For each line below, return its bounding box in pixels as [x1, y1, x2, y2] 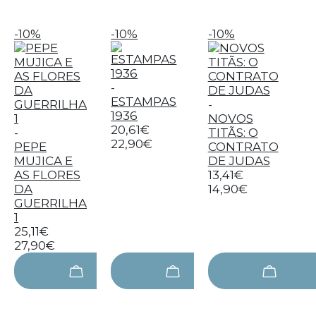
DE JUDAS [207, 154, 270, 168]
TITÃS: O [207, 126, 258, 140]
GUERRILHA [14, 196, 87, 210]
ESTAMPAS [111, 95, 177, 109]
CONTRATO [207, 140, 279, 154]
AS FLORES [14, 168, 80, 182]
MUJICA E [14, 154, 73, 168]
